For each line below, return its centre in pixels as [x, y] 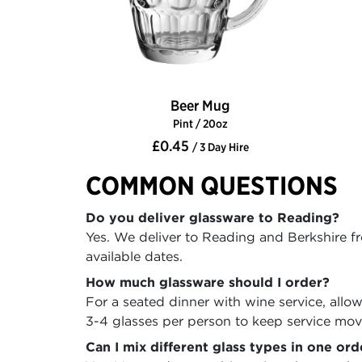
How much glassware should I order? [208, 282]
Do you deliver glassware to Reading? [213, 218]
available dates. [134, 257]
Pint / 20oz [200, 124]
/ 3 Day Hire [220, 147]
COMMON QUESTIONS [212, 186]
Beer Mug [200, 106]
